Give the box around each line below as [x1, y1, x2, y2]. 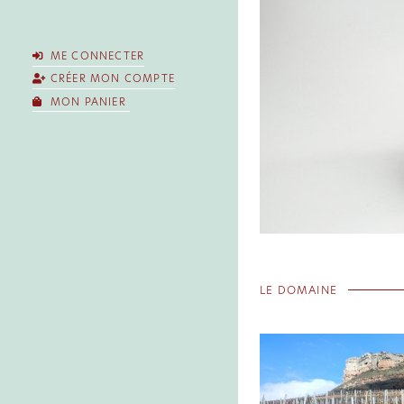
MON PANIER [46, 94, 130, 109]
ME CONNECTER [46, 49, 145, 64]
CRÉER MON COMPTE [46, 71, 175, 87]
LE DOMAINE [260, 281, 337, 298]
